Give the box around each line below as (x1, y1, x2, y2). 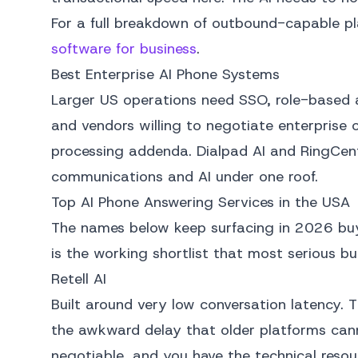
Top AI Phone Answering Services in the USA (51, 193, 350, 212)
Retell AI (51, 269, 106, 288)
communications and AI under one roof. (51, 167, 318, 186)
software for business (51, 39, 197, 58)
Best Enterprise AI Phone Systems (51, 65, 280, 84)
